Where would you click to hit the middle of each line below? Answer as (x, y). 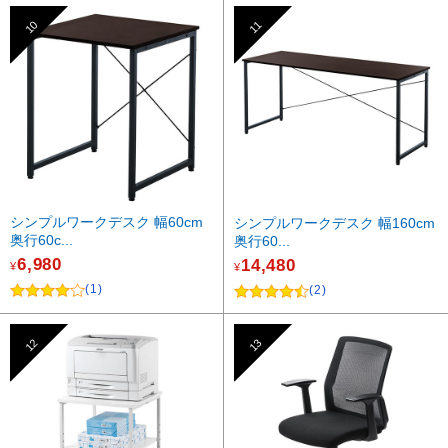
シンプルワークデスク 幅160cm (334, 223)
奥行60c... (41, 240)
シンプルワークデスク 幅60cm (106, 222)
